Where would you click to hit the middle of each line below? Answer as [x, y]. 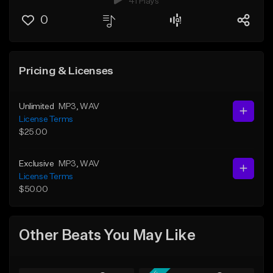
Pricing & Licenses [66, 71]
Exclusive [37, 164]
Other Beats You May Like [107, 236]
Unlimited [37, 106]
